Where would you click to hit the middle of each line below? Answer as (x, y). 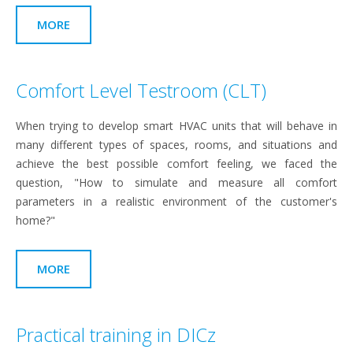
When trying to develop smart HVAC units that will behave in (176, 126)
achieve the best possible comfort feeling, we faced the (176, 163)
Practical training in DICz (116, 334)
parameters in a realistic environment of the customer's (176, 201)
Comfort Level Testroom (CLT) (141, 90)
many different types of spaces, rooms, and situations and (176, 145)
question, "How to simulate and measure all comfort (176, 182)
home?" (35, 220)
